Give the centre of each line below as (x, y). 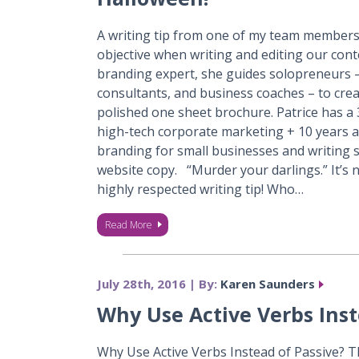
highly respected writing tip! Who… (200, 189)
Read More (128, 225)
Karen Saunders (267, 284)
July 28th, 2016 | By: (158, 284)
